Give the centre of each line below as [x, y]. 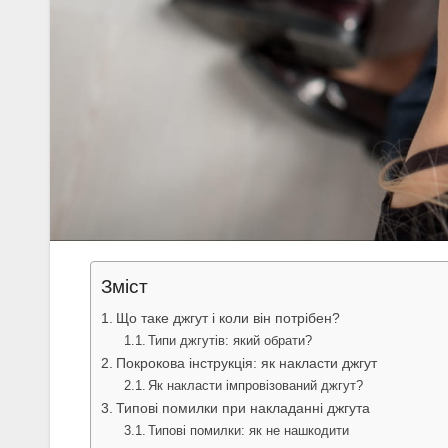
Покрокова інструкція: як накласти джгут [246, 363]
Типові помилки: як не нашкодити [249, 431]
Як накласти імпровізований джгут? [256, 386]
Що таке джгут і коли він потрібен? [227, 318]
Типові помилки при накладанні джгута [242, 408]
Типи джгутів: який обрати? [230, 341]
